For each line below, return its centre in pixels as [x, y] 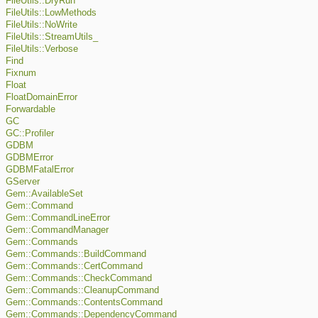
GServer [23, 182]
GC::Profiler [30, 134]
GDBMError [29, 158]
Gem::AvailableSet [44, 194]
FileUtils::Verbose [42, 49]
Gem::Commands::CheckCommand [79, 279]
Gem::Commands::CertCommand [74, 267]
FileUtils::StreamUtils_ [52, 37]
